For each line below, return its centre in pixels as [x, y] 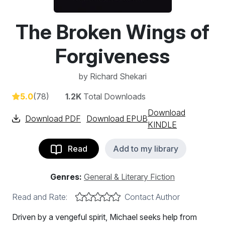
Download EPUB [117, 119]
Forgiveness [113, 56]
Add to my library [146, 149]
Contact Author [152, 197]
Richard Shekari [118, 76]
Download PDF [53, 119]
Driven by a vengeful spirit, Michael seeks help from [104, 217]
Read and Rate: [40, 197]
